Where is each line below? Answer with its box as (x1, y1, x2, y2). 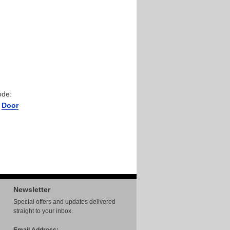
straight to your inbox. (13, 207, 73, 215)
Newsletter (13, 185, 50, 194)
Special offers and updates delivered (13, 198, 116, 205)
